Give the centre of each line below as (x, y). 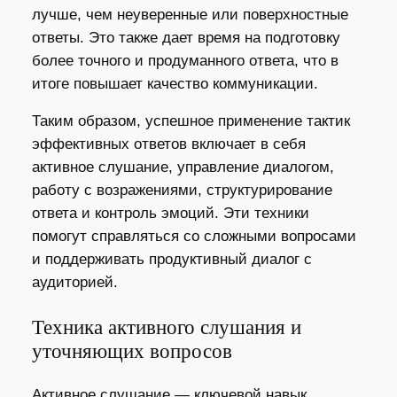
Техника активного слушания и (166, 327)
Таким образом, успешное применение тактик (191, 121)
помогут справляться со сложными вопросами (194, 237)
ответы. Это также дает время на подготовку (186, 37)
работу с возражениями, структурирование (182, 191)
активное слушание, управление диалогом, (183, 167)
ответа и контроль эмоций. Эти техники (170, 214)
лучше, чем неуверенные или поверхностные (190, 14)
